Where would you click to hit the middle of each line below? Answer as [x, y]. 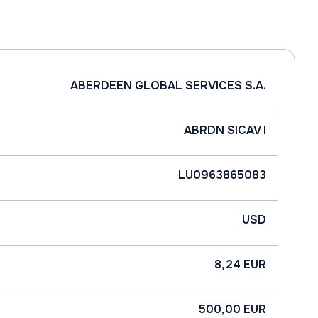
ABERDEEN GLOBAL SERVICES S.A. [168, 86]
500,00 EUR [232, 309]
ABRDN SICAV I [225, 130]
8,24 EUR [240, 264]
